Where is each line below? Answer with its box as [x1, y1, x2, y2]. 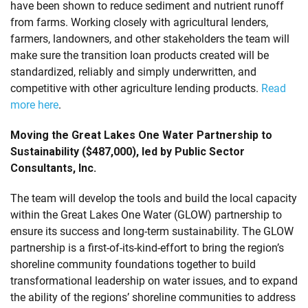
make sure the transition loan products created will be [10, 48, 269, 62]
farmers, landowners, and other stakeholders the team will [10, 32, 289, 45]
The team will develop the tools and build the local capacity [10, 191, 297, 205]
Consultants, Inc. [10, 161, 96, 175]
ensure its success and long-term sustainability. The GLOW [10, 224, 294, 238]
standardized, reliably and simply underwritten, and [10, 65, 256, 78]
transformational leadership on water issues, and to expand [10, 274, 298, 287]
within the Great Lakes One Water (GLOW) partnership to [10, 208, 282, 221]
